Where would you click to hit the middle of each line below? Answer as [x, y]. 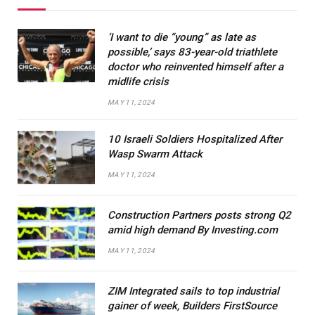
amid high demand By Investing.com [193, 230]
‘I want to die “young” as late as [182, 37]
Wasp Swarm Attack [155, 154]
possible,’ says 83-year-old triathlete [192, 52]
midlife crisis [138, 81]
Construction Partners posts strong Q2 [199, 215]
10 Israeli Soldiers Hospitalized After [195, 139]
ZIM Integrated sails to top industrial [193, 291]
